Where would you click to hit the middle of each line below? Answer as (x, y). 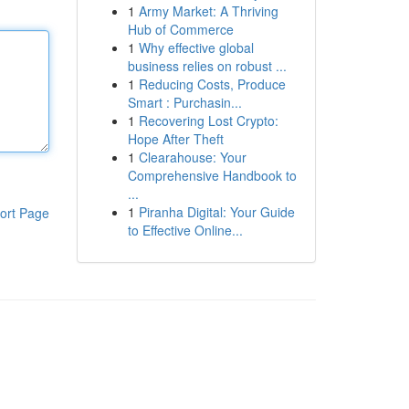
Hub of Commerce (180, 29)
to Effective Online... (185, 230)
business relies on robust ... (207, 66)
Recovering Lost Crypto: (208, 121)
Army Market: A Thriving (208, 11)
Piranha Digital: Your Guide (216, 212)
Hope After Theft (175, 139)
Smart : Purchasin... (184, 102)
